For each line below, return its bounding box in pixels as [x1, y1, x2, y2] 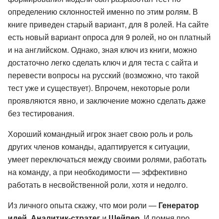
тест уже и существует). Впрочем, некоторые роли [8, 82, 190, 93]
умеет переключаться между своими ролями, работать [8, 153, 206, 165]
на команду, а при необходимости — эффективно [8, 166, 187, 177]
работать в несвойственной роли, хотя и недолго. [8, 178, 188, 190]
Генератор [158, 199, 199, 211]
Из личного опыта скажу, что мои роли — [8, 199, 158, 211]
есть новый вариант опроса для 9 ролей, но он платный [8, 31, 211, 43]
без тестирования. [8, 107, 74, 119]
